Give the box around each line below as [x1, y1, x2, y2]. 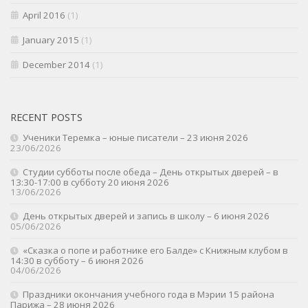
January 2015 [23, 34, 79, 47]
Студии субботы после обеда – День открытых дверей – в [23, 166, 278, 179]
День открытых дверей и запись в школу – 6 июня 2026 [23, 210, 269, 223]
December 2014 [23, 58, 90, 71]
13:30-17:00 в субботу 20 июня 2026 [10, 176, 169, 189]
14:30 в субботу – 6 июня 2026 [10, 254, 144, 267]
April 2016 [23, 9, 65, 22]
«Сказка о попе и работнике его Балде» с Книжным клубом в [23, 244, 288, 257]
